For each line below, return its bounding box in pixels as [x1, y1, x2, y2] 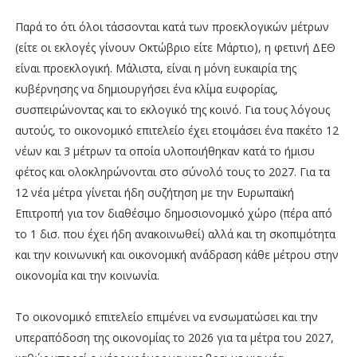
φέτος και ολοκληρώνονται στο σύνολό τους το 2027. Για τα [14, 163, 330, 179]
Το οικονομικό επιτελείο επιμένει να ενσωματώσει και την [14, 308, 318, 324]
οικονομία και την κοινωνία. [14, 267, 163, 283]
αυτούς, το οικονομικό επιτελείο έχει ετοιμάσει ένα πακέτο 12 [14, 122, 339, 138]
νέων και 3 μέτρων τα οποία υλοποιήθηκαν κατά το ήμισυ [14, 143, 315, 159]
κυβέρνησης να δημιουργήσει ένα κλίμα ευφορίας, [14, 80, 278, 96]
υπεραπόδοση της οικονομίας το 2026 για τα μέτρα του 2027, [14, 329, 334, 345]
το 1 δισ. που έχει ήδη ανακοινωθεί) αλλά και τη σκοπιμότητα [14, 226, 335, 241]
